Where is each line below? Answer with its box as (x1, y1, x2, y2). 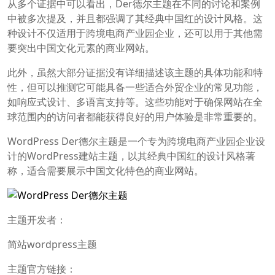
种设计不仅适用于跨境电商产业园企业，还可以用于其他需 (7, 26, 263, 41)
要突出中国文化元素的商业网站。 (7, 41, 155, 55)
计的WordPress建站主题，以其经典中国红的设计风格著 (7, 149, 255, 163)
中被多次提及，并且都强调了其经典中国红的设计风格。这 (7, 12, 263, 26)
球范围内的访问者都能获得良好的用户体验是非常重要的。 (7, 110, 263, 124)
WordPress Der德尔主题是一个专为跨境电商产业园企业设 (7, 134, 265, 149)
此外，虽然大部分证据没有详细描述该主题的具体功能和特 (7, 66, 263, 80)
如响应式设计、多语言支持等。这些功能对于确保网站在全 (7, 95, 263, 109)
